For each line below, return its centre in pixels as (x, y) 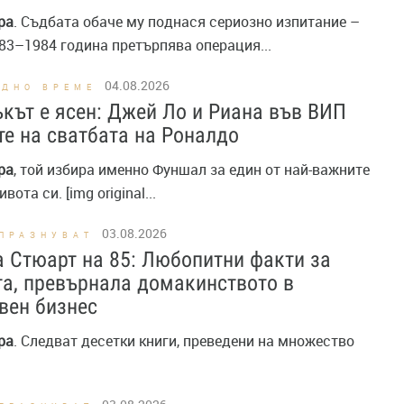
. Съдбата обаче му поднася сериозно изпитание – (187, 22)
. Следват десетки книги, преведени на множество (184, 341)
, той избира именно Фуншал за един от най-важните (192, 170)
